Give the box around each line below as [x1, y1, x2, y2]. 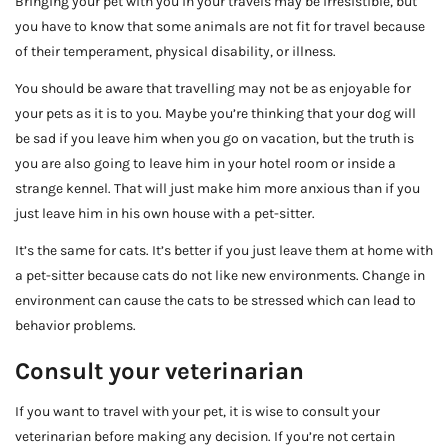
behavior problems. [15, 316, 136, 334]
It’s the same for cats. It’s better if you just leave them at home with [15, 241, 433, 259]
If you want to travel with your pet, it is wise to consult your [15, 402, 380, 420]
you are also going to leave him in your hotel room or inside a [15, 154, 396, 172]
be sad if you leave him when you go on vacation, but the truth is [15, 129, 414, 147]
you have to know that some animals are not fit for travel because [15, 17, 425, 35]
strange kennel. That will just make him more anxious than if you [15, 179, 420, 197]
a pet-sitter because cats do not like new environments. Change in [15, 266, 425, 284]
